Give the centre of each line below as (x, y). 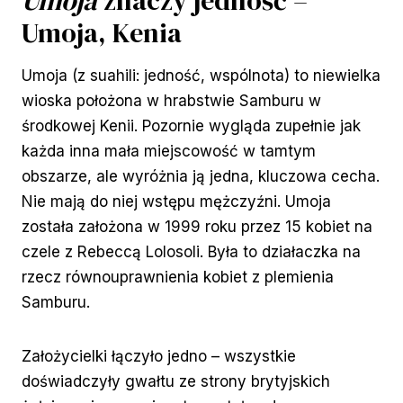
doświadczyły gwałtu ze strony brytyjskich (176, 382)
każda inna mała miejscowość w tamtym (169, 152)
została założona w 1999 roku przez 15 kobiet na (197, 227)
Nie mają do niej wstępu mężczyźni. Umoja (176, 202)
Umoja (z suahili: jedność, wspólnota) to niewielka (201, 76)
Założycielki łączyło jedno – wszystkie (159, 357)
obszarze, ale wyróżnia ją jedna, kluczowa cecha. (201, 177)
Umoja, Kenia (102, 33)
